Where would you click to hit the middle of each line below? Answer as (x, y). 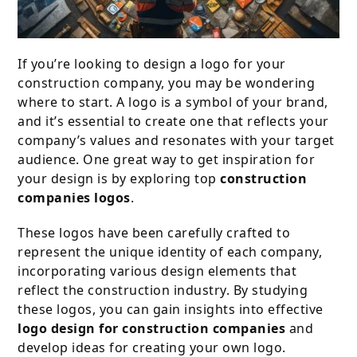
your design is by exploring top (119, 179)
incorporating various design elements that (157, 271)
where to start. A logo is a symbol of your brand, (173, 102)
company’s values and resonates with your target (176, 141)
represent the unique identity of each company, (170, 252)
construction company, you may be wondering (167, 83)
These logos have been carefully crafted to (154, 233)
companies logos (74, 198)
